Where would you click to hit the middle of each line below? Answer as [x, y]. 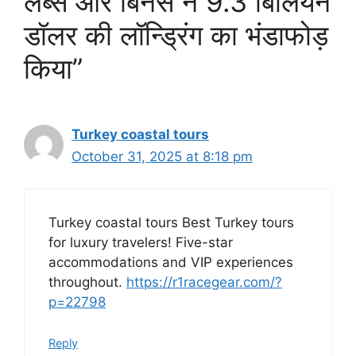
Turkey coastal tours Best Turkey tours [171, 223]
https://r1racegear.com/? [204, 282]
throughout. [87, 282]
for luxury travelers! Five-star [141, 243]
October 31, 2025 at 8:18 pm [162, 156]
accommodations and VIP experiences [171, 263]
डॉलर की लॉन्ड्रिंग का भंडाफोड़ [176, 35]
